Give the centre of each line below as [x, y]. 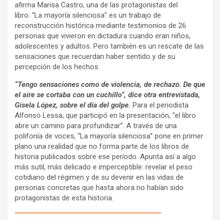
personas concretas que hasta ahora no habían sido [99, 187]
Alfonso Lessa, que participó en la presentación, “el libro [105, 115]
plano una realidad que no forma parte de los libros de [102, 146]
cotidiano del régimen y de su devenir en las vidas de [99, 177]
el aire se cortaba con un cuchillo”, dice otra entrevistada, [108, 95]
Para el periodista [161, 105]
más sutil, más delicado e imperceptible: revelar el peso [104, 167]
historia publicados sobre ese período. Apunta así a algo [105, 156]
